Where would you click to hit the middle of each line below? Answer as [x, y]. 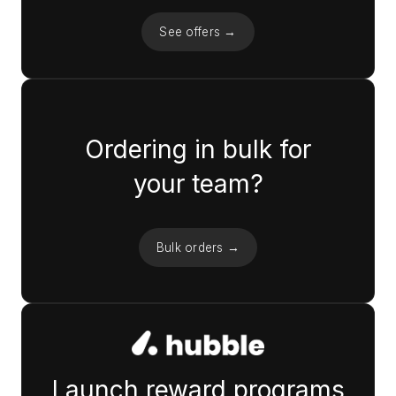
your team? [198, 184]
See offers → [198, 32]
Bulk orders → [198, 248]
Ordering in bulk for [198, 150]
